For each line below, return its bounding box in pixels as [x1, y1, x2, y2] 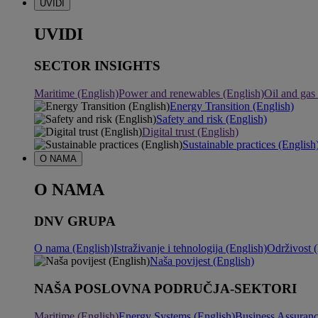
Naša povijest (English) [150, 255, 254, 268]
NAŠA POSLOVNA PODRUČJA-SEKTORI [34, 281, 297, 297]
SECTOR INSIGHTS [34, 58, 160, 74]
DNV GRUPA [34, 213, 116, 229]
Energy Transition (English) [170, 99, 294, 112]
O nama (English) [34, 242, 114, 255]
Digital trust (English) [142, 125, 238, 138]
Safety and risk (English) [156, 112, 267, 125]
